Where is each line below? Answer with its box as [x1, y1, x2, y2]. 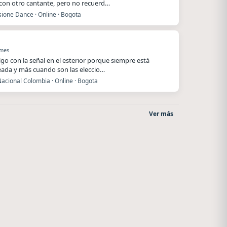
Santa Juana [87, 196, 118, 204]
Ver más [149, 109, 173, 118]
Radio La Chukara [76, 187, 129, 197]
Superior [22, 187, 49, 197]
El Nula [26, 196, 45, 204]
